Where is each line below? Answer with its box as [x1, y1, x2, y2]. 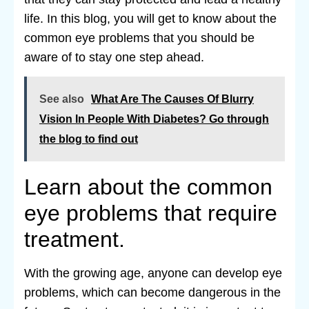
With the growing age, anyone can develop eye [24, 266, 282, 281]
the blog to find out [39, 133, 138, 146]
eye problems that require [24, 201, 277, 226]
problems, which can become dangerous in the [24, 286, 281, 300]
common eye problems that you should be [24, 30, 255, 45]
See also [39, 93, 84, 106]
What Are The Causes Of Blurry [91, 93, 254, 106]
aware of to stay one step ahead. [24, 50, 204, 64]
